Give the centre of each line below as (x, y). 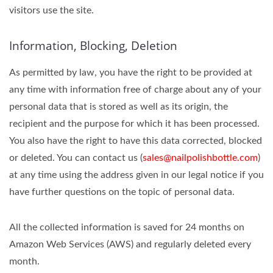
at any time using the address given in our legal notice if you (136, 175)
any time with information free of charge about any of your (135, 90)
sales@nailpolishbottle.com (200, 158)
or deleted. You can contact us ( (76, 158)
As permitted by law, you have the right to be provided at (131, 73)
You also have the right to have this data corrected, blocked (136, 141)
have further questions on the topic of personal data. (122, 192)
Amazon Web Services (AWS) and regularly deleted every (130, 244)
